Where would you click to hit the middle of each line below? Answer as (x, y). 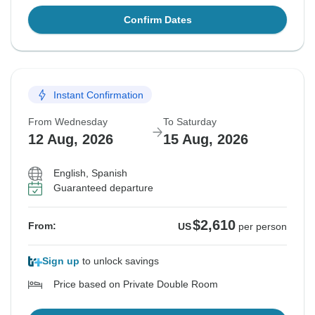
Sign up (61, 261)
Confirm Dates (157, 20)
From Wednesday (68, 122)
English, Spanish (90, 173)
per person (263, 227)
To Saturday (190, 122)
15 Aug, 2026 (206, 140)
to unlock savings (119, 261)
